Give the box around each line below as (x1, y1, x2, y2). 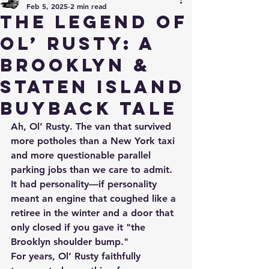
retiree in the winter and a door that (11, 207, 177, 219)
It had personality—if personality (11, 178, 160, 190)
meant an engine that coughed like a (11, 193, 179, 204)
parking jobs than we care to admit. (11, 164, 175, 175)
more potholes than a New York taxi (11, 135, 178, 147)
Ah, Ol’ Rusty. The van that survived (11, 121, 174, 132)
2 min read (70, 1, 107, 11)
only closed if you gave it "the (11, 222, 148, 233)
